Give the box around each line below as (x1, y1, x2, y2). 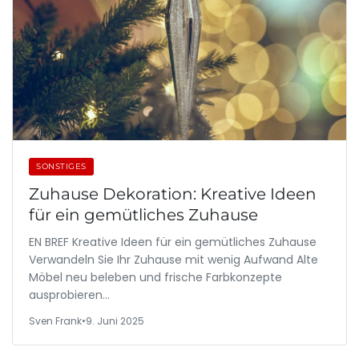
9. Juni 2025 (86, 314, 144, 328)
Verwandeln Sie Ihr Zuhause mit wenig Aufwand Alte (29, 252, 318, 268)
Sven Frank (29, 314, 82, 328)
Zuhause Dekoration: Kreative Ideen (29, 184, 317, 204)
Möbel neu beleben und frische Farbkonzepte (29, 269, 282, 285)
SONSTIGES (36, 161, 87, 171)
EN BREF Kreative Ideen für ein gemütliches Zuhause (29, 234, 317, 250)
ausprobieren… (29, 287, 110, 303)
